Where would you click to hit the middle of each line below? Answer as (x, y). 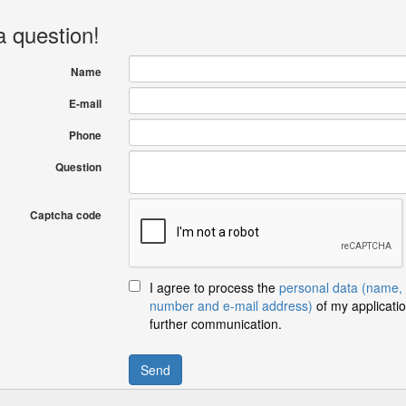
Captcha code (65, 215)
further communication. (215, 324)
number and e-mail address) (231, 305)
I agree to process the (214, 287)
